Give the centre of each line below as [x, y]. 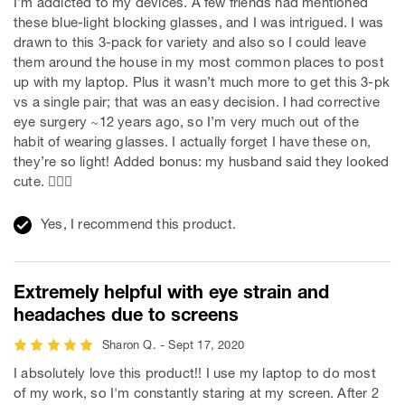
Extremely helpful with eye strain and [171, 292]
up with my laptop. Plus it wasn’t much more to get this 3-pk [202, 82]
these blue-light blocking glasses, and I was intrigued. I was [199, 23]
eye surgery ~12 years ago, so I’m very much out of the [186, 122]
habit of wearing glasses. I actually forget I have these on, [193, 142]
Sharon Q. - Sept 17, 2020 [173, 345]
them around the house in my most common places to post [199, 62]
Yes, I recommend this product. [138, 224]
